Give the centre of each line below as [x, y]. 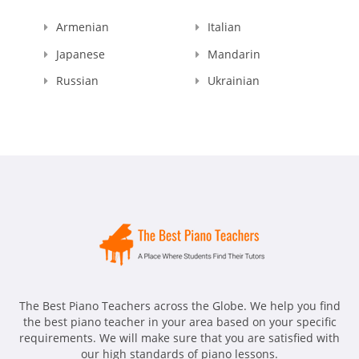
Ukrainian [234, 81]
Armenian [83, 26]
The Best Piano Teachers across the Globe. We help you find [179, 306]
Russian [77, 81]
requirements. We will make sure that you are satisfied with [179, 338]
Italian [224, 26]
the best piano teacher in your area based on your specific [179, 322]
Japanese [81, 54]
